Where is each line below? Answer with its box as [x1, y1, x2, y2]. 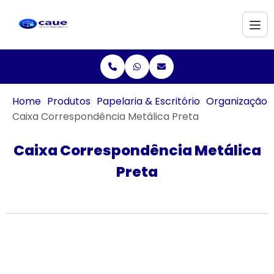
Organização [206, 94, 267, 108]
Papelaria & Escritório [97, 94, 200, 108]
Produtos [47, 94, 91, 108]
